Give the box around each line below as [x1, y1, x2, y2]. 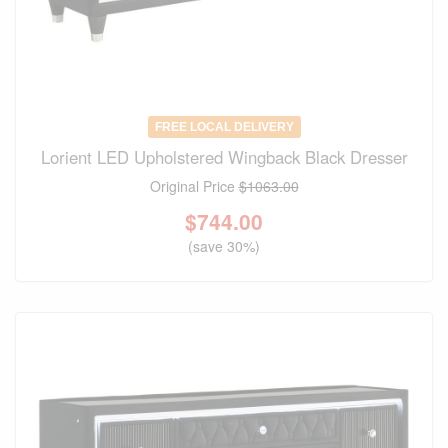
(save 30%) [188, 235, 260, 256]
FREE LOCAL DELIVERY [154, 119, 294, 134]
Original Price [149, 175, 239, 196]
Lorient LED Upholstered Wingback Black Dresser [40, 144, 408, 169]
